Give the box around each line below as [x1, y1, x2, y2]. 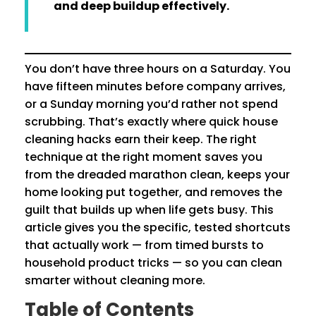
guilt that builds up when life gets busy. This [25, 202, 274, 219]
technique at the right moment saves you [25, 149, 262, 166]
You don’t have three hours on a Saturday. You [25, 61, 291, 78]
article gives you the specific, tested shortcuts [25, 219, 291, 236]
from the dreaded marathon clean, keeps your [25, 166, 290, 183]
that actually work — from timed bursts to [25, 237, 264, 254]
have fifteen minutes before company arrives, [25, 78, 286, 95]
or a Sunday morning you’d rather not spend [25, 96, 278, 113]
